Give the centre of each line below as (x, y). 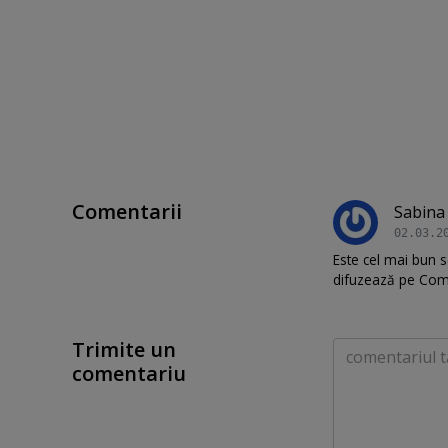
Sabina (419, 211)
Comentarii (127, 211)
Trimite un (124, 349)
